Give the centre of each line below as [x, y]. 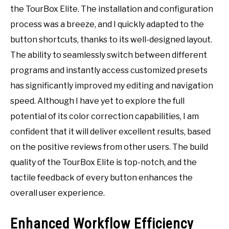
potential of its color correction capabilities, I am [105, 117]
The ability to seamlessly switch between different [109, 55]
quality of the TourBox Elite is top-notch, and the [104, 163]
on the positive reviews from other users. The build [109, 147]
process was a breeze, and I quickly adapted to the [107, 25]
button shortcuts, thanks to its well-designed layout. [111, 40]
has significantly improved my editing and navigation [112, 86]
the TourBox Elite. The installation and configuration [112, 9]
